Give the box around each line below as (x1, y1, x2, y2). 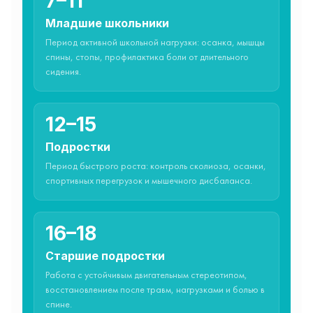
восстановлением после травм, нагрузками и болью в (45, 285, 265, 295)
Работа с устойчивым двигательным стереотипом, (45, 270, 247, 280)
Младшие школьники (45, 15, 169, 30)
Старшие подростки (45, 248, 165, 263)
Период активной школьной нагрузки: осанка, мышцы (45, 38, 265, 48)
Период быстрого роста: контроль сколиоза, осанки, (45, 161, 266, 171)
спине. (45, 300, 72, 310)
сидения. (45, 67, 81, 77)
